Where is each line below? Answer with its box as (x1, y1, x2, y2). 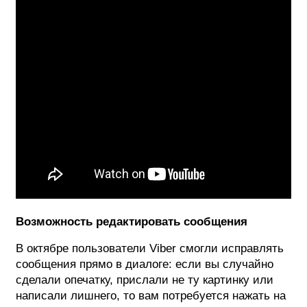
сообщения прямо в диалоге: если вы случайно (16, 257, 273, 271)
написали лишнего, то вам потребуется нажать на (16, 288, 286, 302)
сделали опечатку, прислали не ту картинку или (16, 273, 273, 286)
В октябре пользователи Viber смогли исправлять (16, 241, 284, 255)
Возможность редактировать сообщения (16, 214, 247, 228)
